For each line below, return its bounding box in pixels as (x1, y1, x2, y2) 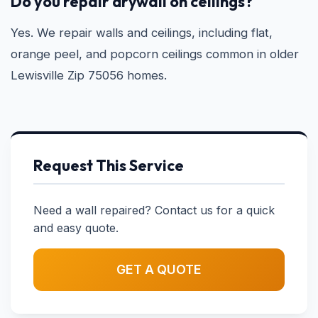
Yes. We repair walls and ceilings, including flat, (11, 26, 273, 40)
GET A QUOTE (116, 262, 202, 277)
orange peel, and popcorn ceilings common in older (11, 47, 299, 61)
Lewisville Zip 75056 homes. (11, 68, 167, 82)
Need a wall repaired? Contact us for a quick (33, 203, 275, 217)
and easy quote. (33, 221, 119, 235)
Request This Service (33, 155, 184, 175)
